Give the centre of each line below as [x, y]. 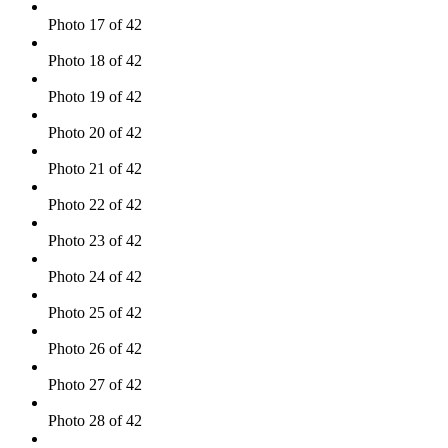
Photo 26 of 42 [95, 348]
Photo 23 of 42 [95, 240]
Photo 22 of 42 [95, 204]
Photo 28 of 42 [95, 420]
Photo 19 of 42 [95, 96]
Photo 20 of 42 [95, 132]
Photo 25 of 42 [95, 312]
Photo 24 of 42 [95, 276]
